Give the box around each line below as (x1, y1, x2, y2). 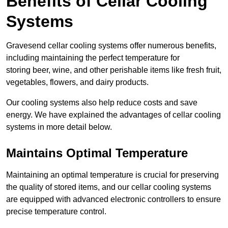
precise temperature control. (6, 207, 106, 216)
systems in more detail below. (6, 123, 112, 132)
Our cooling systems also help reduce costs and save (6, 98, 197, 107)
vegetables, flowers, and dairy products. (6, 78, 149, 87)
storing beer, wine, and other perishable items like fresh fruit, (6, 66, 221, 75)
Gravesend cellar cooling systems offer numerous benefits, (6, 41, 216, 50)
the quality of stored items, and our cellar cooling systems (6, 183, 211, 192)
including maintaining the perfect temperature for (6, 53, 180, 63)
